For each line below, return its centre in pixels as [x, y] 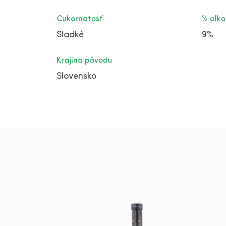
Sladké [70, 35]
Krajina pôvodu [84, 61]
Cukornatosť [79, 19]
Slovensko [76, 77]
